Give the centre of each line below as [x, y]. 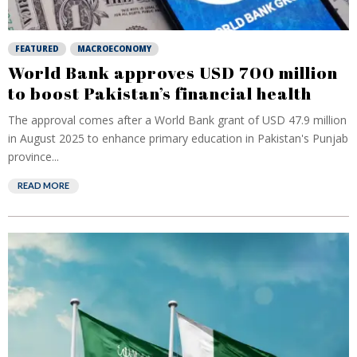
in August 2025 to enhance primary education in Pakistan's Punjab [178, 138]
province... [33, 157]
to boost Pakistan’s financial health [160, 93]
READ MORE [43, 185]
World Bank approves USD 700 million [173, 73]
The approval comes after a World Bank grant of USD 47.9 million [177, 120]
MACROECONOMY [114, 49]
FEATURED [37, 49]
